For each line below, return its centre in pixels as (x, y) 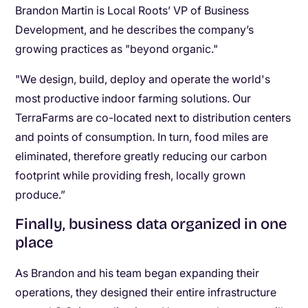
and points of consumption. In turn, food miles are (142, 137)
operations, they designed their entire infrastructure (146, 292)
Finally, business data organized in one (151, 224)
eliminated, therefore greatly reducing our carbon (141, 156)
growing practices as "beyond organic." (117, 49)
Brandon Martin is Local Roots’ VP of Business (132, 10)
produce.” (41, 195)
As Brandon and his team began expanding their (137, 273)
